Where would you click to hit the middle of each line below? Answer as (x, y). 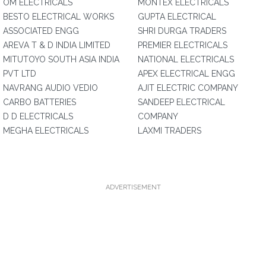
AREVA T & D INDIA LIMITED (57, 45)
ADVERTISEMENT (133, 187)
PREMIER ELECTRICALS (183, 45)
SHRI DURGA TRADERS (182, 31)
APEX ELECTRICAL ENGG (186, 74)
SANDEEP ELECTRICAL (181, 102)
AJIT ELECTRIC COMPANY (188, 88)
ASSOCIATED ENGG (41, 31)
